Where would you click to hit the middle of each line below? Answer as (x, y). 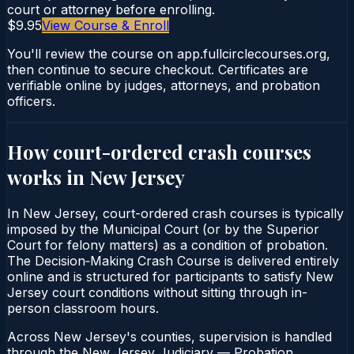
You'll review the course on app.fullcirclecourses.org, (169, 53)
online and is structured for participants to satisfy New (170, 276)
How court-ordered (98, 151)
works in (48, 177)
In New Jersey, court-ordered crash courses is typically (175, 213)
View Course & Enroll (105, 25)
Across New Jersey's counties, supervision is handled (169, 336)
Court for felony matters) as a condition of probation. (168, 245)
